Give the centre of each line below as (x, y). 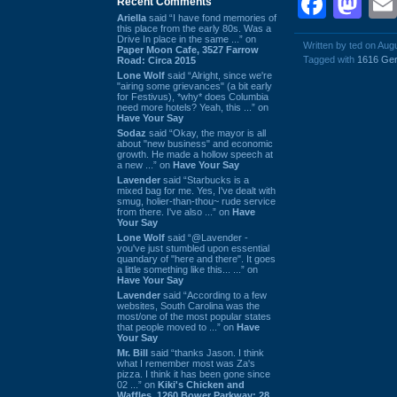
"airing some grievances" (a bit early (195, 86)
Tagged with (330, 59)
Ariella (132, 17)
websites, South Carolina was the (188, 305)
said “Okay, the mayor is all (206, 132)
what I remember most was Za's (186, 363)
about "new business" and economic (195, 143)
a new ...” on (145, 164)
